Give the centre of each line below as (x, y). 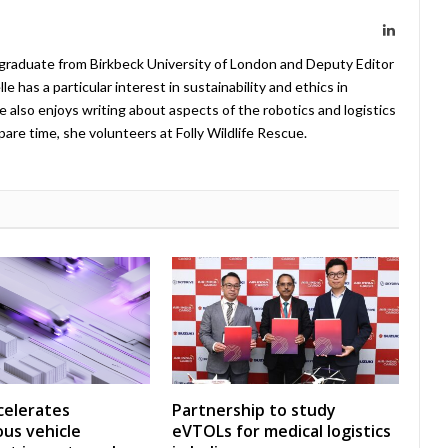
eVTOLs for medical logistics (281, 431)
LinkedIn (420, 28)
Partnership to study (254, 410)
